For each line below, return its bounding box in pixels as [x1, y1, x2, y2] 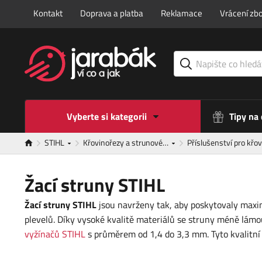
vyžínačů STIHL [25, 227, 85, 242]
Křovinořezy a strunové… [83, 136, 170, 149]
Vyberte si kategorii [66, 109, 147, 124]
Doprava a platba [80, 6, 143, 20]
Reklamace [161, 6, 202, 20]
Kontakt [33, 6, 63, 20]
